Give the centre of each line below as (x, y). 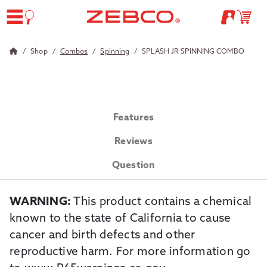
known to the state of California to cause (120, 219)
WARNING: (40, 202)
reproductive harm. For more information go (130, 252)
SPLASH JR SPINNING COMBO (193, 52)
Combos (74, 52)
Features (133, 118)
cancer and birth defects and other (103, 236)
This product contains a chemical (162, 202)
